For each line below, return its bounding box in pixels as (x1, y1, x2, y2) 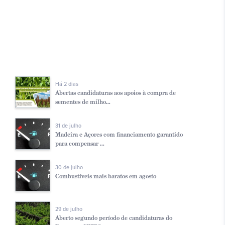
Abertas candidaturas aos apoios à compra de (55, 88, 176, 96)
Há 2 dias (55, 80, 78, 87)
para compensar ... (55, 139, 104, 147)
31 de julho (55, 122, 81, 129)
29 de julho (55, 205, 82, 212)
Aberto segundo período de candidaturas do (55, 213, 172, 221)
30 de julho (55, 164, 83, 171)
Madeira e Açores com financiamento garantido (55, 130, 183, 138)
